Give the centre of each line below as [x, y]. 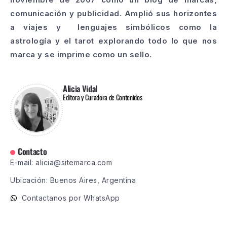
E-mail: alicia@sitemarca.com [61, 163]
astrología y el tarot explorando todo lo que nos [113, 41]
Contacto [32, 152]
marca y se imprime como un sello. [81, 55]
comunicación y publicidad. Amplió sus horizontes [113, 14]
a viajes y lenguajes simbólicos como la [113, 27]
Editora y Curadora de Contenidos [103, 97]
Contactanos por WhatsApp [71, 198]
